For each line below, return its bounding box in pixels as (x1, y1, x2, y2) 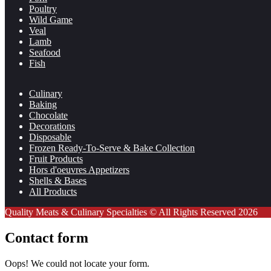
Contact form (5, 229, 88, 246)
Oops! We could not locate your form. (5, 258, 149, 269)
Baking (29, 99, 57, 109)
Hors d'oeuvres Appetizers (29, 164, 129, 175)
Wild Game (29, 14, 73, 25)
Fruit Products (29, 153, 83, 164)
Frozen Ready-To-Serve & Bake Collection (29, 142, 195, 153)
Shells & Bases (29, 175, 87, 186)
